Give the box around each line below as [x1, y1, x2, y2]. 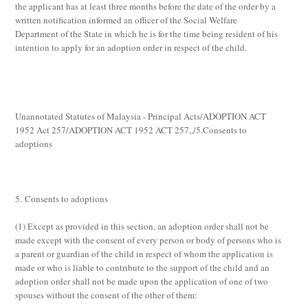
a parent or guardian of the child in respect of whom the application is [15, 247, 274, 260]
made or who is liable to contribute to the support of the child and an [15, 261, 270, 274]
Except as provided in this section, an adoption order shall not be [27, 220, 269, 232]
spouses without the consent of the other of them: [15, 289, 198, 301]
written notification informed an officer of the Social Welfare [15, 14, 238, 26]
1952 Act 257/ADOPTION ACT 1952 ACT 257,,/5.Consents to [15, 124, 247, 136]
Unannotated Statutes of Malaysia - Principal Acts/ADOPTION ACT [15, 110, 267, 122]
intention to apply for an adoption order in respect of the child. [15, 41, 250, 54]
